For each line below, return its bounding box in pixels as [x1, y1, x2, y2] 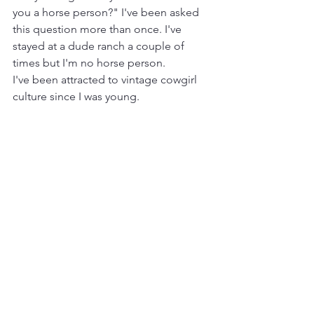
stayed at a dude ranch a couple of [13, 39, 187, 53]
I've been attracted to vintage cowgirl [13, 72, 200, 86]
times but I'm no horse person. [13, 55, 168, 69]
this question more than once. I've [13, 22, 184, 36]
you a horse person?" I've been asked [13, 5, 202, 19]
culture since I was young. [13, 89, 142, 103]
